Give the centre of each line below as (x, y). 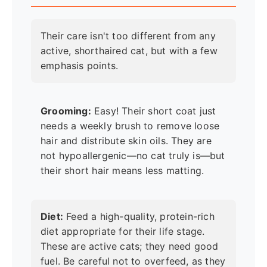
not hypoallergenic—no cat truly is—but (133, 156)
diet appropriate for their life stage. (123, 231)
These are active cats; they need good (130, 246)
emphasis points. (80, 66)
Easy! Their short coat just (153, 111)
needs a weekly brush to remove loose (130, 126)
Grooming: (66, 111)
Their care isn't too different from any (128, 36)
